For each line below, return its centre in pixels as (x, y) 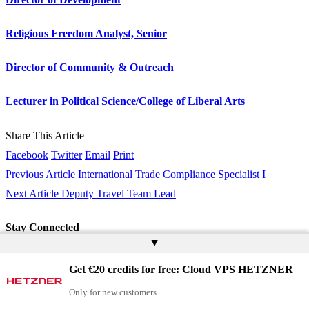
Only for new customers (113, 292)
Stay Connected (42, 227)
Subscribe (63, 281)
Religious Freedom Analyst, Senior (86, 33)
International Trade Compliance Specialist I (172, 174)
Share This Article (45, 135)
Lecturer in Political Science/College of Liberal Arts (125, 101)
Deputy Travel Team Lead (119, 193)
